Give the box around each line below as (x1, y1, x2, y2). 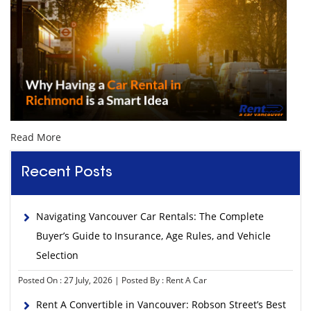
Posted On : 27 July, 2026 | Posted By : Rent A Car (18, 274, 207, 286)
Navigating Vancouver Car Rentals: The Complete (36, 210, 264, 223)
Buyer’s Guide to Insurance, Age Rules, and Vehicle (36, 229, 271, 242)
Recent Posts (22, 166, 112, 180)
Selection (36, 249, 78, 262)
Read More (10, 131, 61, 144)
